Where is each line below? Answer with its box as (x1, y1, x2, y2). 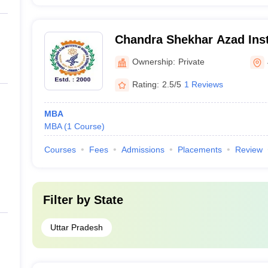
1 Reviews (184, 79, 223, 89)
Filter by (42, 193, 94, 206)
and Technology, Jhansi (114, 48, 249, 62)
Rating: (132, 79, 159, 89)
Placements (177, 145, 222, 154)
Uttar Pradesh (50, 223, 103, 232)
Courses (44, 145, 76, 154)
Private (178, 56, 205, 66)
